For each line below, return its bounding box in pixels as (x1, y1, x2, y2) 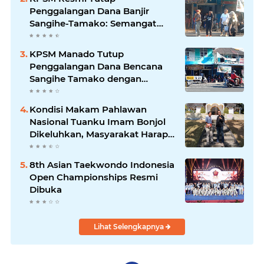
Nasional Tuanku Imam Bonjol (29, 116, 166, 128)
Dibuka (29, 184, 62, 196)
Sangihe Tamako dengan (29, 73, 141, 85)
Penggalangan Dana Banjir (29, 5, 149, 17)
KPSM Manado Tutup (29, 48, 124, 60)
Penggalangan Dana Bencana (29, 61, 163, 72)
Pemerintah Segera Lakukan (29, 141, 157, 153)
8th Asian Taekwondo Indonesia (29, 159, 174, 171)
